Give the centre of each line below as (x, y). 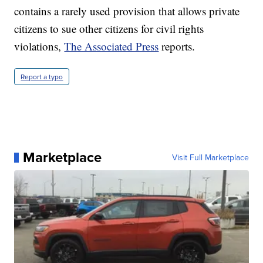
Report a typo (42, 77)
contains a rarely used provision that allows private (127, 11)
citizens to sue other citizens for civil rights (109, 29)
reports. (177, 46)
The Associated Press (112, 46)
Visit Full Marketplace (210, 158)
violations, (39, 46)
